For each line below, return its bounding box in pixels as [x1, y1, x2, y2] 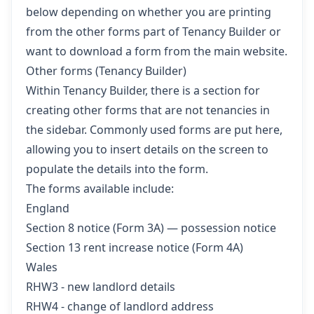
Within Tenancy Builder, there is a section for [26, 83, 260, 98]
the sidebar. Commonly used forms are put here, [26, 122, 282, 137]
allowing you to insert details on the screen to [26, 142, 268, 157]
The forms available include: [26, 181, 174, 196]
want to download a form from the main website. [26, 43, 287, 59]
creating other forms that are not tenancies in [26, 102, 270, 118]
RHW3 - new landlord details [26, 279, 175, 294]
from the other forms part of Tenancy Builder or [26, 24, 281, 39]
